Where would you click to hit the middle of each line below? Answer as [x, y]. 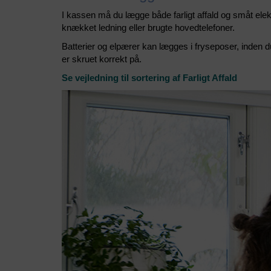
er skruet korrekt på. [102, 59]
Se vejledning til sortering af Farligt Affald [149, 78]
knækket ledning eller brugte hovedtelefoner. [148, 28]
